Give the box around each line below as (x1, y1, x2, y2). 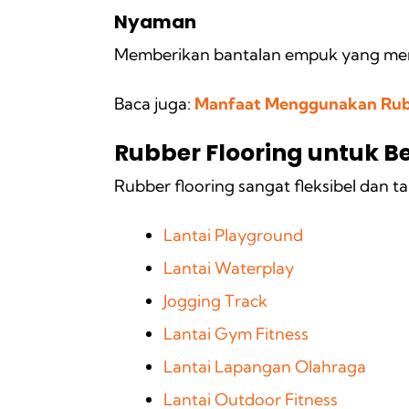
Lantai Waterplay (163, 257, 294, 278)
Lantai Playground (163, 224, 303, 246)
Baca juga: (114, 92, 191, 114)
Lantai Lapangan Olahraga (163, 355, 366, 377)
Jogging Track (163, 289, 267, 311)
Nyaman (114, 8, 200, 35)
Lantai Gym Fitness (163, 322, 309, 344)
